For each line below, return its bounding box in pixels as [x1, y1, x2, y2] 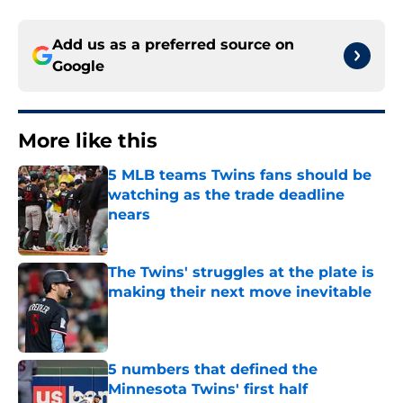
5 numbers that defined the [108, 361, 318, 379]
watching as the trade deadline [108, 186, 345, 204]
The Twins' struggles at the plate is [108, 264, 374, 282]
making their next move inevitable [108, 283, 372, 301]
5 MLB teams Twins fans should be [108, 166, 372, 184]
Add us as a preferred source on [52, 36, 294, 54]
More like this [18, 129, 157, 154]
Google [52, 58, 104, 76]
